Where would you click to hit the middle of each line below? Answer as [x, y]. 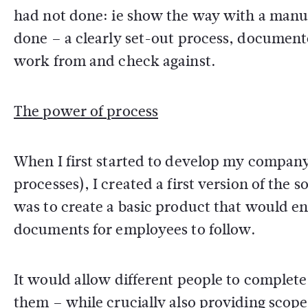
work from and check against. [115, 61]
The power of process [86, 111]
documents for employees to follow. [135, 229]
